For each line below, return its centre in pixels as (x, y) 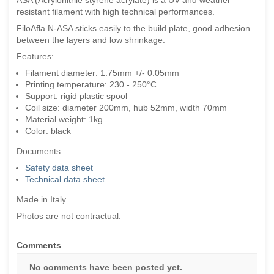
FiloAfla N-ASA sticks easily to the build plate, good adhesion (133, 28)
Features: (35, 56)
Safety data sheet (59, 167)
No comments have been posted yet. (106, 267)
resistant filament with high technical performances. (116, 11)
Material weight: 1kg (64, 119)
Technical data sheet (65, 179)
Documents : (41, 151)
